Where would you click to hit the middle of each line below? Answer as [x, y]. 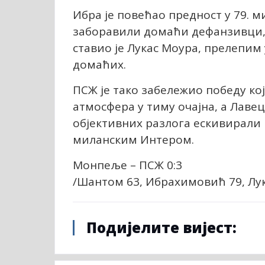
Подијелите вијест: [161, 227]
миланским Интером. [133, 139]
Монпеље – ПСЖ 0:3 [127, 165]
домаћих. [99, 64]
